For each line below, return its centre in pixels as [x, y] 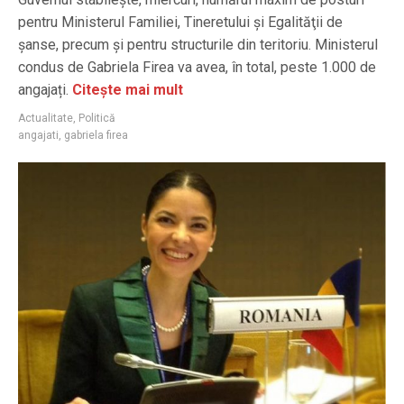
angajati [38, 135]
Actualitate [46, 118]
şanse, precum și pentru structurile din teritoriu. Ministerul [198, 45]
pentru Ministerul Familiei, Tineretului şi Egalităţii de [180, 22]
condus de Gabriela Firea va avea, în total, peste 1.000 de [197, 67]
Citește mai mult [128, 90]
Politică [97, 118]
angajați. [45, 90]
